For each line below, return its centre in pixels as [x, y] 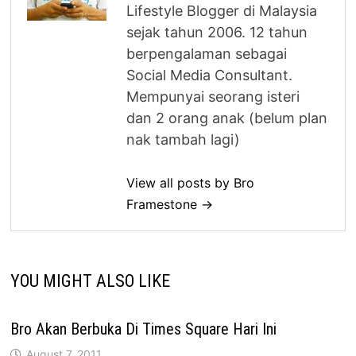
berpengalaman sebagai [207, 54]
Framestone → [170, 205]
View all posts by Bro [191, 183]
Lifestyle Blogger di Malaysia [222, 11]
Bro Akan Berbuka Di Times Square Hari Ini [144, 329]
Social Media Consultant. [210, 75]
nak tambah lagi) [184, 140]
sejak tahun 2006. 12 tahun [217, 33]
